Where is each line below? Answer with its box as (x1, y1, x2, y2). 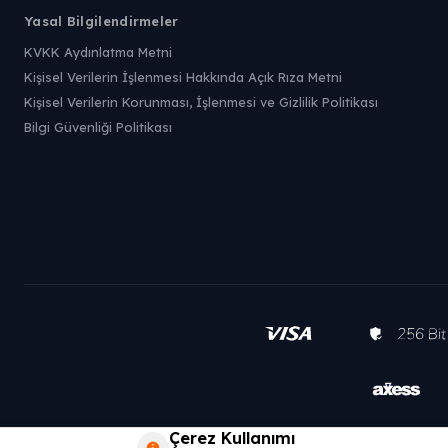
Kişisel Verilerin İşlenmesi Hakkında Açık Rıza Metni (24, 69, 342, 85)
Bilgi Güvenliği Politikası (24, 119, 172, 135)
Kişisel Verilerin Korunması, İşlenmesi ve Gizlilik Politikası (24, 94, 378, 110)
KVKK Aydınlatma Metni (24, 44, 172, 60)
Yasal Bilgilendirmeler (24, 13, 179, 29)
